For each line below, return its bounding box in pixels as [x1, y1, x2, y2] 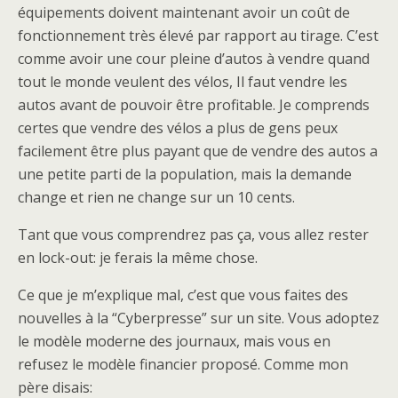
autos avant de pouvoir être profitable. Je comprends [18, 94, 370, 115]
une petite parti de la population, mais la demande [18, 163, 352, 184]
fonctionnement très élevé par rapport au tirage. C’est [18, 25, 378, 45]
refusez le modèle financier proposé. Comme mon [18, 354, 348, 374]
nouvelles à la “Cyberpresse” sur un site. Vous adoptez [18, 307, 379, 328]
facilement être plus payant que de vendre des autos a [18, 140, 378, 161]
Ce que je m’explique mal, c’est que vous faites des [18, 284, 348, 305]
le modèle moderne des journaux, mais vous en [18, 330, 330, 351]
